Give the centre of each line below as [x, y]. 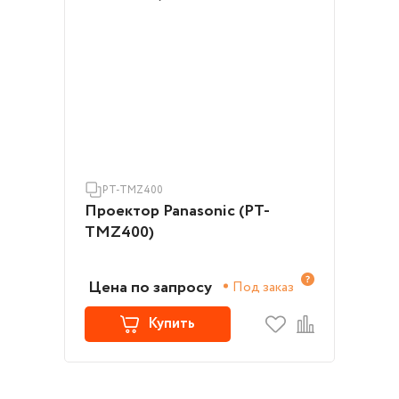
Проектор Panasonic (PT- [177, 211]
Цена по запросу [150, 287]
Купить [171, 324]
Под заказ [263, 287]
